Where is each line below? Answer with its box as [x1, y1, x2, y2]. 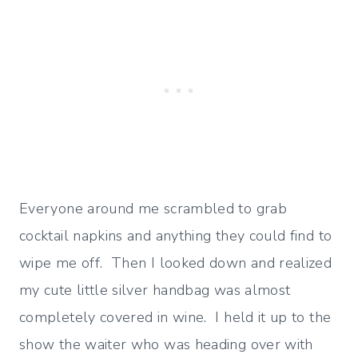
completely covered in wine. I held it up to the [19, 307, 332, 327]
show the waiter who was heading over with [19, 334, 313, 354]
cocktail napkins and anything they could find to [19, 225, 332, 245]
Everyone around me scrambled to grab [19, 198, 287, 218]
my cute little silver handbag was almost [19, 280, 291, 300]
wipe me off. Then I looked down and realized [19, 253, 332, 272]
